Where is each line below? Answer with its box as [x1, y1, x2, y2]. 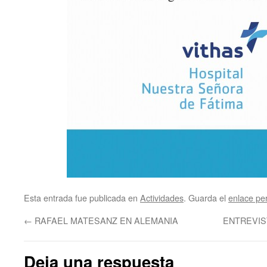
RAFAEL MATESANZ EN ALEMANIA [32, 214, 178, 226]
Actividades [140, 191, 184, 204]
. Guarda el [184, 191, 228, 204]
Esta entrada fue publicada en [24, 191, 140, 204]
